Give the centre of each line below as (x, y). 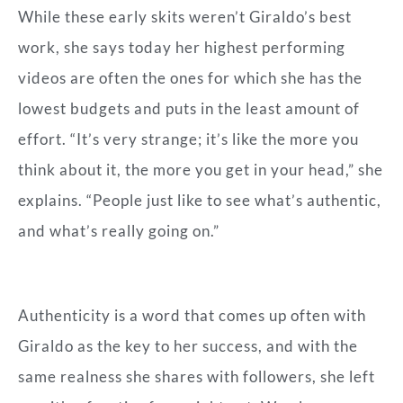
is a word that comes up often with (240, 316)
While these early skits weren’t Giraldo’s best (185, 17)
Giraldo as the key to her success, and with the (188, 346)
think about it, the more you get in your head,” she (201, 170)
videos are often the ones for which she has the (190, 78)
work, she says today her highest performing (182, 48)
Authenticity (66, 316)
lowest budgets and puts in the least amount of (189, 109)
